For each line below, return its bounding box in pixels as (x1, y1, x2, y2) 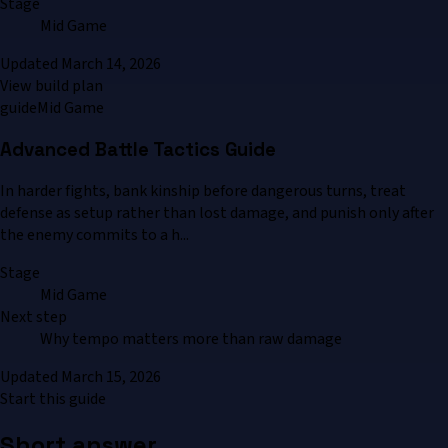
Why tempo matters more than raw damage (40, 327, 342, 350)
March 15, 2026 (61, 365, 161, 388)
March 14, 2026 (61, 53, 161, 76)
